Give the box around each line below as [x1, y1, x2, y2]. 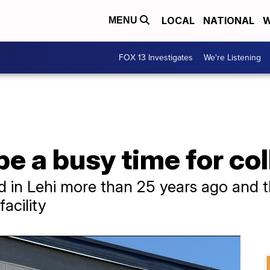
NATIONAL [203, 14, 254, 27]
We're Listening [204, 51, 261, 64]
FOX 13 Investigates [119, 51, 193, 64]
